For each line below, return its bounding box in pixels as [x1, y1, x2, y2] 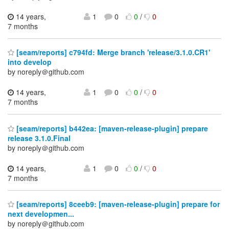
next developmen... [8, 209, 74, 219]
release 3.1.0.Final [8, 132, 71, 143]
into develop [8, 57, 52, 67]
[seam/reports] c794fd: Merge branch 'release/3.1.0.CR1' [14, 47, 210, 58]
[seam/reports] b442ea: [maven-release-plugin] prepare [14, 123, 208, 133]
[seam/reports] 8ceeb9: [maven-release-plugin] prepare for [14, 199, 220, 210]
